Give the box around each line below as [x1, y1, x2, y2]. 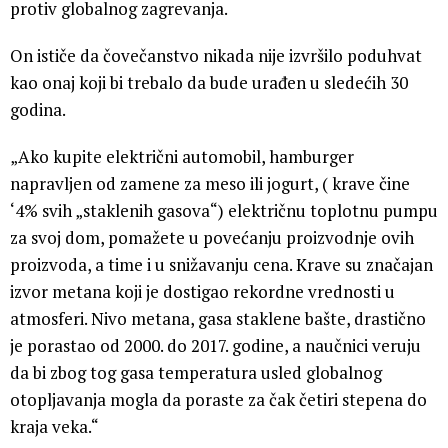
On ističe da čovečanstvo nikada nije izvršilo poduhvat [10, 43, 422, 67]
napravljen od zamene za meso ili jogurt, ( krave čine [10, 171, 410, 195]
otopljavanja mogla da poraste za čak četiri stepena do [10, 387, 427, 411]
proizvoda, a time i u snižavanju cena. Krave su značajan [10, 252, 433, 276]
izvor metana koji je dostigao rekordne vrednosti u [10, 279, 395, 303]
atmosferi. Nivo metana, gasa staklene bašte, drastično [10, 306, 426, 330]
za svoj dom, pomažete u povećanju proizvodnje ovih [10, 225, 414, 249]
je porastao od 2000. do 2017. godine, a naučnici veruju [10, 333, 421, 357]
